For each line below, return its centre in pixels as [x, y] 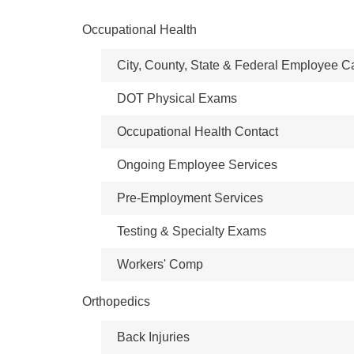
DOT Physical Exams [177, 98]
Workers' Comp [160, 264]
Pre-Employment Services [190, 198]
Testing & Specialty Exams [192, 231]
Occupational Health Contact [198, 132]
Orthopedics [116, 301]
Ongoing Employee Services [197, 165]
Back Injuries [153, 337]
